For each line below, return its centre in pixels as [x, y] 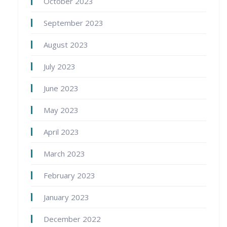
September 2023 [73, 23]
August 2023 [66, 45]
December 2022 [72, 219]
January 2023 [66, 197]
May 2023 [61, 110]
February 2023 [69, 176]
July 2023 [60, 67]
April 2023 [61, 132]
